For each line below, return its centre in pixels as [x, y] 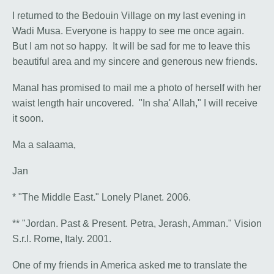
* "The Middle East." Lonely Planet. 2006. [102, 198]
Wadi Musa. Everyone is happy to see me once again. [129, 31]
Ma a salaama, [44, 145]
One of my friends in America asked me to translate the [130, 265]
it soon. [28, 119]
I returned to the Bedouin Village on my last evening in [129, 16]
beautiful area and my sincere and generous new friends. [135, 62]
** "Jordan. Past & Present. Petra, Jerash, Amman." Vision [137, 224]
